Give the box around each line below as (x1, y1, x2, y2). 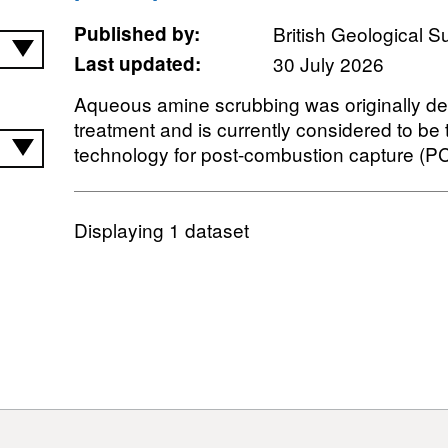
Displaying (73, 216, 169, 243)
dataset (179, 216, 249, 243)
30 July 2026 (272, 50, 384, 77)
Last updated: (73, 50, 201, 77)
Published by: (73, 20, 200, 47)
